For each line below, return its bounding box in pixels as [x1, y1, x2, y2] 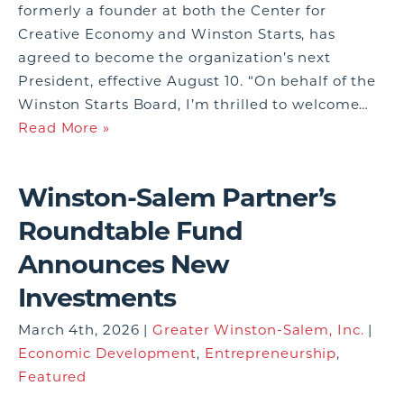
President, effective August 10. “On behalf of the [18, 72, 377, 89]
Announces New [18, 248, 229, 280]
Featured [18, 368, 87, 385]
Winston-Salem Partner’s [18, 181, 335, 213]
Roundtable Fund [18, 215, 243, 246]
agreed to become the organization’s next [18, 49, 331, 66]
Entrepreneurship [204, 344, 337, 362]
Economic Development [18, 344, 197, 362]
